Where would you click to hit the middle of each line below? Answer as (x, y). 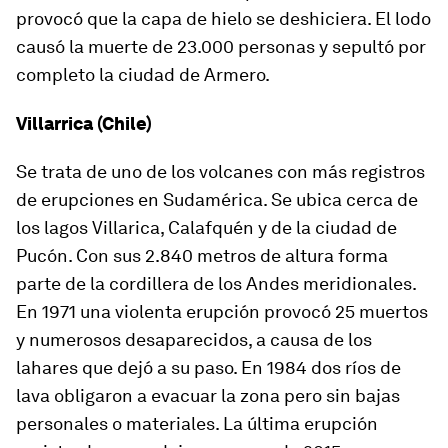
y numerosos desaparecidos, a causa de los (194, 340)
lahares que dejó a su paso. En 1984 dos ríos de (208, 368)
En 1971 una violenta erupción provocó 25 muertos (222, 312)
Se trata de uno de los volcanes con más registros (220, 172)
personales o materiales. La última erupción (197, 424)
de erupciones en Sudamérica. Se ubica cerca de (217, 200)
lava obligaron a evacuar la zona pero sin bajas (208, 396)
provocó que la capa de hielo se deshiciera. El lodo (223, 19)
